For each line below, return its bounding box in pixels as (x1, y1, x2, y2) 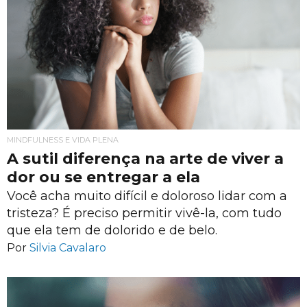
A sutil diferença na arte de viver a (7, 149, 284, 168)
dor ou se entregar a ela (7, 167, 200, 186)
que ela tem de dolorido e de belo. (7, 222, 217, 238)
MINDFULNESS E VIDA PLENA (7, 134, 119, 145)
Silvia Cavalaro (29, 241, 106, 255)
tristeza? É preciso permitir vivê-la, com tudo (7, 205, 282, 221)
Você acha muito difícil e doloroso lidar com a (7, 188, 287, 204)
